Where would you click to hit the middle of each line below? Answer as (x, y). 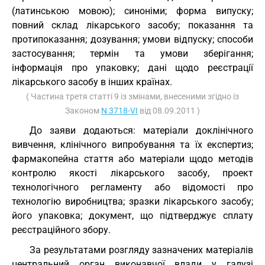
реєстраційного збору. (61, 230)
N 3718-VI (119, 111)
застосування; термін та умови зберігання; (132, 54)
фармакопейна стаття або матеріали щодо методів (132, 159)
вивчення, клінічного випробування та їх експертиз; (132, 145)
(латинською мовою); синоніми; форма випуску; (132, 11)
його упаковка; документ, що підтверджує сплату (132, 216)
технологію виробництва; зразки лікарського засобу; (132, 201)
